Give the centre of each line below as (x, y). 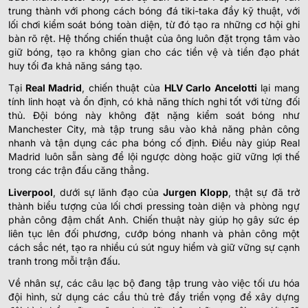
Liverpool (31, 192)
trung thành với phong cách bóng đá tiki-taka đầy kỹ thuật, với (154, 11)
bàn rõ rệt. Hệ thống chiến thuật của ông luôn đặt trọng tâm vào (154, 38)
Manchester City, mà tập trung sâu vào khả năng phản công (154, 129)
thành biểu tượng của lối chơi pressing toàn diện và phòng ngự (154, 206)
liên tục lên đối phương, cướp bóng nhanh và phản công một (154, 234)
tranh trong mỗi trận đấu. (64, 261)
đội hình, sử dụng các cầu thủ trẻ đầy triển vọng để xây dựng (154, 297)
